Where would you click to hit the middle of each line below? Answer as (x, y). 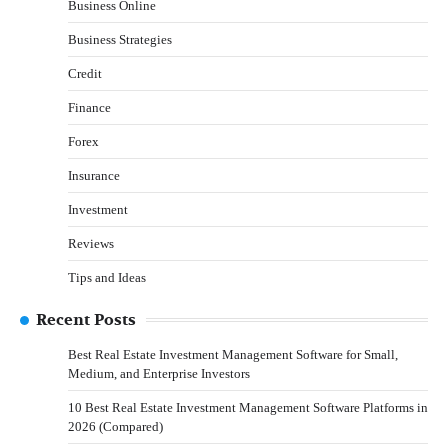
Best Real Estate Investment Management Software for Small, (233, 354)
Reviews (91, 243)
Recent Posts (86, 319)
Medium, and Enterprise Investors (159, 373)
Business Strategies (120, 39)
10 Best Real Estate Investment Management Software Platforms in (248, 407)
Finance (89, 107)
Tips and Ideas (107, 277)
